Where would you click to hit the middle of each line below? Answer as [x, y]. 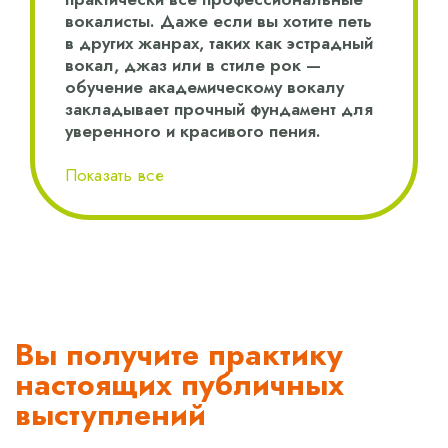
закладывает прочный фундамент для [219, 109]
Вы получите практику [179, 355]
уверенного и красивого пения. [193, 131]
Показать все [114, 175]
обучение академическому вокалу [204, 87]
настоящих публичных [179, 385]
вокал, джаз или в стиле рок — [193, 65]
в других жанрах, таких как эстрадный [219, 43]
